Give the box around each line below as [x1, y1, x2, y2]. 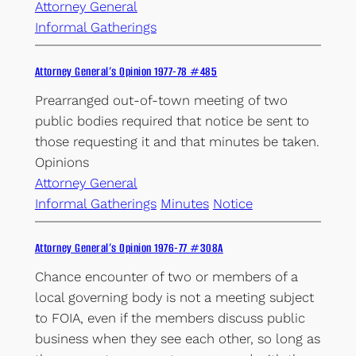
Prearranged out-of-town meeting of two [34, 92, 288, 109]
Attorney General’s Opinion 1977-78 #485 [34, 64, 218, 80]
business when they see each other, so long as [34, 331, 320, 347]
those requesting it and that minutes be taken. [34, 133, 319, 150]
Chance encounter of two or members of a [34, 269, 298, 285]
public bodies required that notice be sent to [34, 113, 309, 130]
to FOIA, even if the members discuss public [34, 310, 305, 327]
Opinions [34, 154, 89, 171]
